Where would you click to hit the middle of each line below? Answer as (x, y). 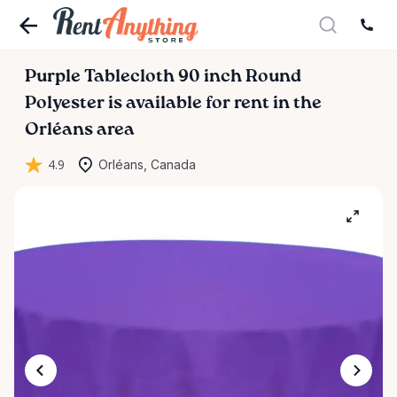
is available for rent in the (213, 104)
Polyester (65, 104)
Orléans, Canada (147, 164)
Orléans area (80, 130)
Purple (53, 77)
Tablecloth (129, 77)
